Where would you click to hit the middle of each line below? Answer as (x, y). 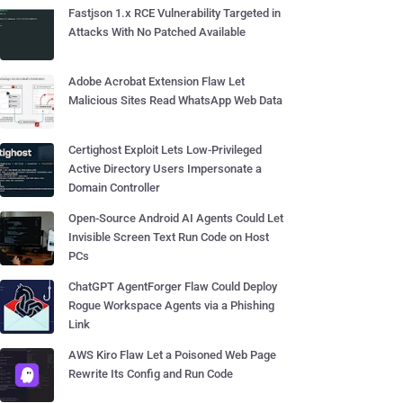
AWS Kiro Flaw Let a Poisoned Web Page (172, 355)
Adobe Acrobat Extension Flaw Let (157, 81)
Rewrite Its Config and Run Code (151, 374)
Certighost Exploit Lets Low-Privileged (165, 150)
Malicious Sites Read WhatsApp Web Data (175, 100)
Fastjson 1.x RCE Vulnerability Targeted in (175, 13)
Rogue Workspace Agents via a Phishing (171, 305)
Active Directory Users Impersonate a (165, 169)
